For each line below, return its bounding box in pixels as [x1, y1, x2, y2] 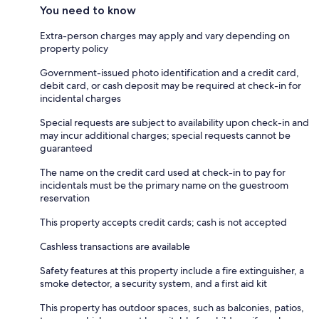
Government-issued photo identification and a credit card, [40, 66, 299, 79]
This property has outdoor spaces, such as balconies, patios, [40, 300, 304, 314]
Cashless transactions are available [40, 239, 190, 253]
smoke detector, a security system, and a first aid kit [40, 276, 267, 290]
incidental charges [40, 91, 121, 105]
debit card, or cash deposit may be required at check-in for [40, 78, 301, 92]
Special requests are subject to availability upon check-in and [40, 115, 309, 129]
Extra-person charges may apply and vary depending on [40, 28, 290, 42]
